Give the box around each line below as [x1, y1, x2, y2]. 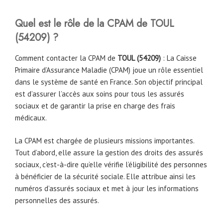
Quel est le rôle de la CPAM [15, 16, 136, 31]
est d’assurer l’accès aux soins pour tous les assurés [15, 89, 184, 99]
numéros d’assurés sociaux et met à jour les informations [15, 184, 199, 194]
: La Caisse [161, 53, 197, 63]
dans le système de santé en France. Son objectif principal [15, 77, 203, 87]
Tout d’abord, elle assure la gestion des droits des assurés [15, 148, 203, 158]
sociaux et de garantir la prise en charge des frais [15, 101, 175, 111]
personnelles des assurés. [15, 196, 99, 206]
